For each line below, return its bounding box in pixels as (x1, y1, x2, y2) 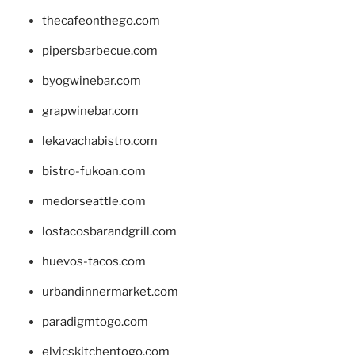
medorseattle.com (41, 194, 146, 209)
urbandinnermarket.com (41, 284, 178, 300)
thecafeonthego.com (41, 13, 160, 29)
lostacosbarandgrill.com (41, 224, 177, 239)
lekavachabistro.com (41, 134, 158, 149)
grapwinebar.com (41, 104, 139, 119)
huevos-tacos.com (41, 254, 146, 269)
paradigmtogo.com (41, 315, 148, 330)
